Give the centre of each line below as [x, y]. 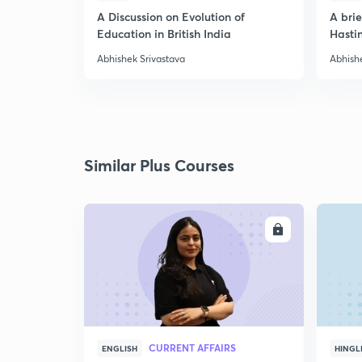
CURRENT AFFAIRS [192, 347]
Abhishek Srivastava [141, 59]
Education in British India [164, 34]
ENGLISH [120, 348]
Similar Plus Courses [159, 165]
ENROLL [246, 229]
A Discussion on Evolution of [171, 17]
